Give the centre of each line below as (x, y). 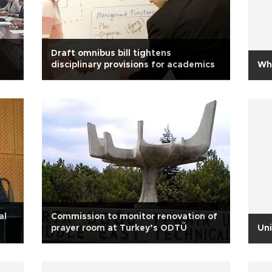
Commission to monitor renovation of (134, 217)
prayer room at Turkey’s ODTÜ (119, 228)
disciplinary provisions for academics (133, 65)
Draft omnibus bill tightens (111, 53)
